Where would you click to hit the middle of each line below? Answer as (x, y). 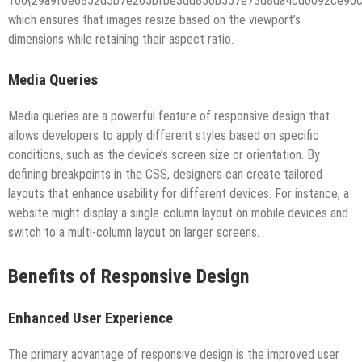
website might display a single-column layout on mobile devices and (178, 213)
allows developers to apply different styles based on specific (164, 136)
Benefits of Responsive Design (129, 277)
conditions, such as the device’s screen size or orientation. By (164, 155)
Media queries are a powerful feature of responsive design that (169, 116)
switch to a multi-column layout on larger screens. (134, 233)
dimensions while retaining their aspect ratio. (121, 40)
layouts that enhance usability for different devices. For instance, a (179, 194)
